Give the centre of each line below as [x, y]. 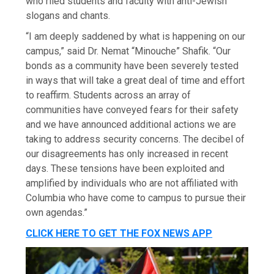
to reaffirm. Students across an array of [109, 95]
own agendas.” [57, 213]
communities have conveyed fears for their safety [132, 110]
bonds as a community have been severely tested [132, 66]
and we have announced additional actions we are [131, 125]
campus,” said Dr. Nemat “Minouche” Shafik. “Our [128, 51]
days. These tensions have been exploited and [125, 169]
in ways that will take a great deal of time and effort [135, 81]
